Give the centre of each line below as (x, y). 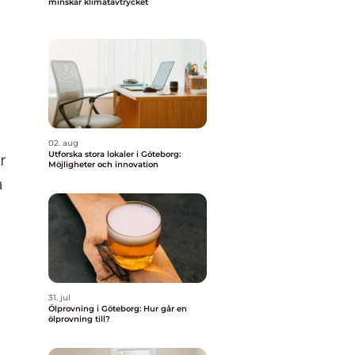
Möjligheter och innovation (103, 164)
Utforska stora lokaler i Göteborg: (115, 154)
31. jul (59, 298)
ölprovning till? (79, 319)
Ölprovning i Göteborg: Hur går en (118, 309)
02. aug (63, 143)
